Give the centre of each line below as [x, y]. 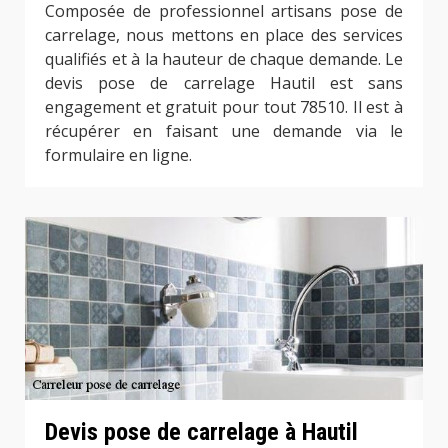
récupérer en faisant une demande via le [224, 130]
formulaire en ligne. [118, 154]
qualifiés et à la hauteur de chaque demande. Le [224, 58]
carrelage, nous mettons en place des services [224, 34]
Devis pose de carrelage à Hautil [201, 431]
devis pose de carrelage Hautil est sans [224, 82]
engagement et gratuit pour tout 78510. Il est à [224, 106]
